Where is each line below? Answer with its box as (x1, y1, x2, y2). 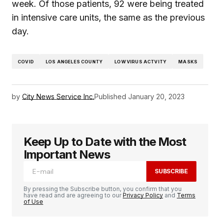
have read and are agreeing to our (24, 192, 123, 199)
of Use (24, 198, 43, 206)
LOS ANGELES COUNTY (45, 58, 103, 64)
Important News (24, 147, 110, 162)
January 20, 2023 (128, 92, 185, 101)
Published (94, 92, 126, 101)
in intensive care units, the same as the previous (12, 12, 205, 23)
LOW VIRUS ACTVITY (114, 58, 167, 64)
